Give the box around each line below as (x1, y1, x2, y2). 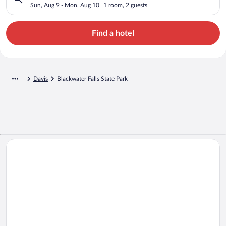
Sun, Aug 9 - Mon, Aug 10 (30, 2, 99, 8)
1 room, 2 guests (103, 2, 147, 8)
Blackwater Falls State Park (57, 75, 128, 82)
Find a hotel (92, 29, 134, 37)
